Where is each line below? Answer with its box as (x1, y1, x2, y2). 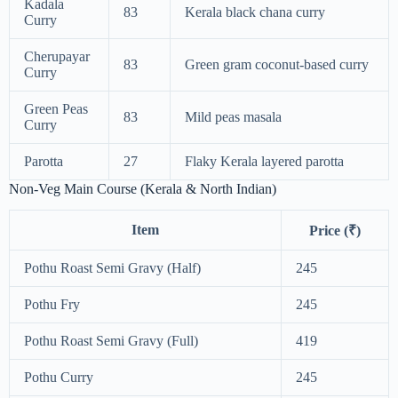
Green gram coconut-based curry (185, 56, 369, 72)
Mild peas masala (185, 108, 282, 124)
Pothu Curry (24, 370, 93, 386)
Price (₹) (309, 223, 361, 239)
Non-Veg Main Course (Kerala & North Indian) (9, 180, 276, 196)
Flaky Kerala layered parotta (185, 153, 344, 169)
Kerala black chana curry (185, 4, 325, 20)
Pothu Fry (24, 297, 80, 313)
